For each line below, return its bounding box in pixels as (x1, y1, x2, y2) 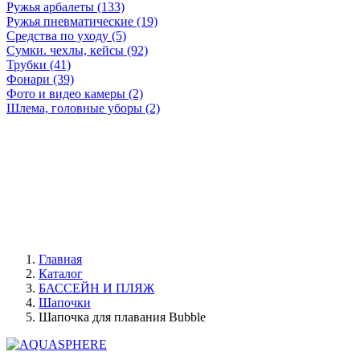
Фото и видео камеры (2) (6, 87, 143, 100)
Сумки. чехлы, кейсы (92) (6, 43, 148, 57)
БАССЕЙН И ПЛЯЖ (39, 281, 154, 295)
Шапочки (39, 296, 91, 309)
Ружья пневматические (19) (6, 14, 157, 28)
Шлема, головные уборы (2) (6, 101, 160, 115)
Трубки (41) (6, 58, 71, 72)
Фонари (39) (6, 72, 74, 86)
